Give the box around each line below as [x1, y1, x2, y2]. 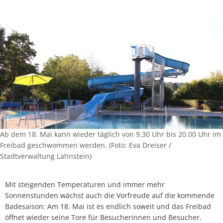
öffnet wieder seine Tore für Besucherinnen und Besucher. [5, 212, 202, 222]
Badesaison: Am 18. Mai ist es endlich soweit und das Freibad [5, 201, 211, 211]
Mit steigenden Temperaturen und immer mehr [5, 179, 165, 189]
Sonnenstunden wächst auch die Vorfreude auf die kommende [5, 190, 215, 200]
